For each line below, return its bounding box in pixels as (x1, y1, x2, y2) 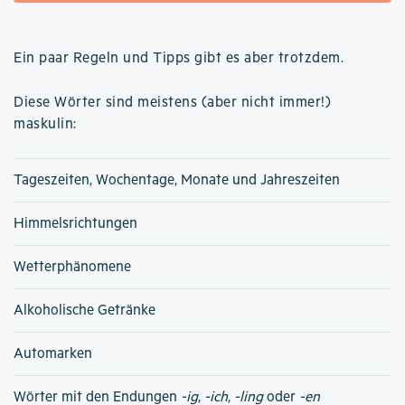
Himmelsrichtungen (14, 214, 137, 232)
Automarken (14, 344, 92, 363)
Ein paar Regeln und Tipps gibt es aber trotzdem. (14, 49, 344, 67)
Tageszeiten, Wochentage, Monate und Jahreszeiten (14, 171, 340, 189)
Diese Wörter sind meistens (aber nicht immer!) (14, 93, 331, 111)
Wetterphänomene (14, 258, 131, 276)
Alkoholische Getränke (14, 301, 155, 319)
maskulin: (14, 115, 77, 133)
